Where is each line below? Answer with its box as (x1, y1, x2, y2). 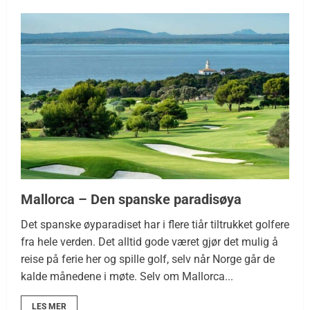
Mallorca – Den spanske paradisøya (21, 190, 241, 208)
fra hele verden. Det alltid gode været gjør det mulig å (21, 235, 278, 248)
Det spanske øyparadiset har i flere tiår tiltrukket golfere (21, 217, 289, 231)
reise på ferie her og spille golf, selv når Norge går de (21, 252, 275, 266)
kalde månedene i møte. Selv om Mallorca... (21, 269, 233, 283)
